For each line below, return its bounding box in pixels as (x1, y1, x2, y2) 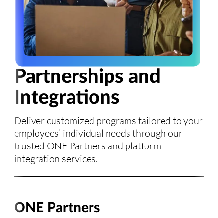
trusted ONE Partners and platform (14, 140, 162, 152)
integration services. (14, 152, 98, 164)
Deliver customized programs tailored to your (14, 114, 203, 127)
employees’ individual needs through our (14, 127, 183, 139)
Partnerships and (14, 67, 161, 87)
